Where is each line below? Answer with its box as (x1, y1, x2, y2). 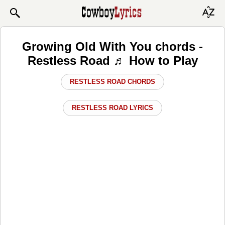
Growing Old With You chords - (22, 39, 203, 53)
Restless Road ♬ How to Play (27, 53, 198, 67)
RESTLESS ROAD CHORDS (70, 77, 155, 85)
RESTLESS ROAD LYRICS (72, 103, 153, 111)
